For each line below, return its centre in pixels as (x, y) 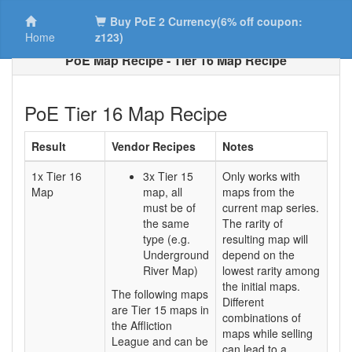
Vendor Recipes (154, 146)
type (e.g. (167, 239)
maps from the (258, 192)
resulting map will (265, 239)
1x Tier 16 (57, 176)
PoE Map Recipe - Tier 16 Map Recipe (176, 60)
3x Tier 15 (168, 176)
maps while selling (268, 333)
